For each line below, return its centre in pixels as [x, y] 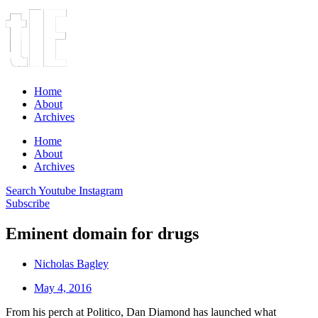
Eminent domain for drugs [102, 233]
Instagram [101, 191]
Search [21, 191]
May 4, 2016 [63, 287]
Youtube [57, 191]
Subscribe [28, 203]
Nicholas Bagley [71, 263]
